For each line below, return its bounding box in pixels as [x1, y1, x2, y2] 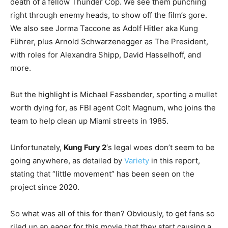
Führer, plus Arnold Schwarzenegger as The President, [10, 37, 208, 47]
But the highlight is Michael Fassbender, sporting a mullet [10, 90, 217, 100]
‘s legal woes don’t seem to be [106, 142, 215, 153]
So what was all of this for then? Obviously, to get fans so [10, 209, 215, 219]
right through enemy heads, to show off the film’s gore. [10, 10, 207, 20]
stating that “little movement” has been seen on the [10, 169, 194, 179]
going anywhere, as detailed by [10, 156, 124, 166]
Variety [124, 156, 149, 166]
